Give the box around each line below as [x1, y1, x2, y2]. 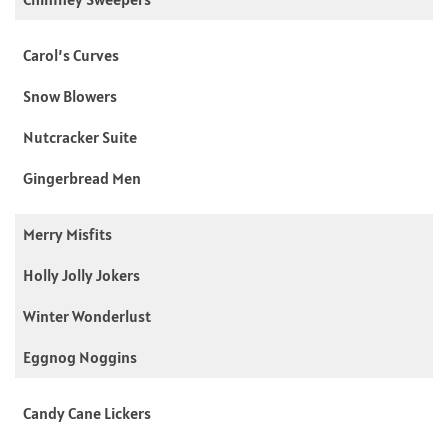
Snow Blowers [23, 85, 117, 106]
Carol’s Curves [23, 44, 119, 65]
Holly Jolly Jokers [23, 264, 140, 285]
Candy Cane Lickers [23, 402, 151, 423]
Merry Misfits [23, 223, 112, 244]
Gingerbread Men [23, 167, 141, 188]
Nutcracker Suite [23, 126, 137, 147]
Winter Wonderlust [23, 305, 151, 326]
